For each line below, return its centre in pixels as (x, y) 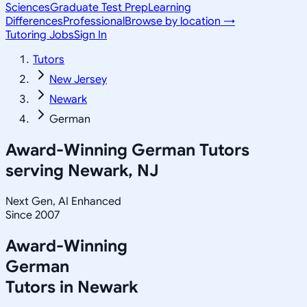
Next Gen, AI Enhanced (63, 201)
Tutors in (41, 287)
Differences (34, 21)
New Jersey (78, 79)
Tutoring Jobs (40, 35)
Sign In (90, 35)
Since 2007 (33, 215)
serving (37, 170)
